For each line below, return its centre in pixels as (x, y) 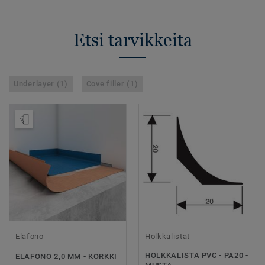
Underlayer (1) (41, 84)
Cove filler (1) (112, 84)
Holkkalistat (167, 237)
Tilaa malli (59, 122)
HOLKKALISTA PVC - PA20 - (197, 256)
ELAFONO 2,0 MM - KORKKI (66, 257)
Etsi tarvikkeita (132, 40)
